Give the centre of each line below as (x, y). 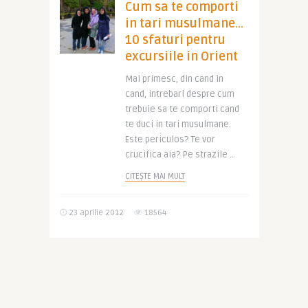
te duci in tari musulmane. (178, 124)
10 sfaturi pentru (175, 40)
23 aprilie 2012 (95, 213)
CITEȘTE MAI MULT (155, 176)
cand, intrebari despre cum (179, 94)
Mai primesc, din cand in (174, 79)
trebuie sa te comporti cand (182, 109)
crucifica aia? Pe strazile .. (179, 155)
